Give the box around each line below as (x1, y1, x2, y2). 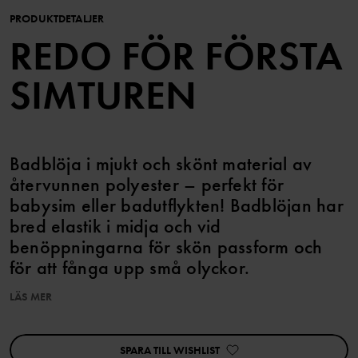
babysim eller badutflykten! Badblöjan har (10, 193, 344, 218)
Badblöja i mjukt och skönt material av (10, 151, 312, 177)
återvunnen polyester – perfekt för (10, 172, 284, 197)
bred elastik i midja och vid (10, 213, 221, 239)
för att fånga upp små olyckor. (10, 255, 250, 280)
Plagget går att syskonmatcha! (10, 303, 161, 320)
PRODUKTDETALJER (10, 11, 105, 26)
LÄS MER (10, 289, 52, 304)
